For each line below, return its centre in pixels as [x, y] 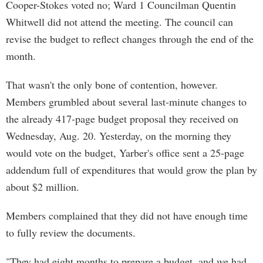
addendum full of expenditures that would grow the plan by [131, 170]
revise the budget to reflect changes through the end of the [130, 39]
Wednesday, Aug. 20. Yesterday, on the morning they [119, 136]
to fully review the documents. [71, 232]
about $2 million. [43, 187]
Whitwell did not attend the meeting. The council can [119, 22]
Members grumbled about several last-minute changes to [126, 102]
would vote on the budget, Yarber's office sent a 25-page [125, 153]
